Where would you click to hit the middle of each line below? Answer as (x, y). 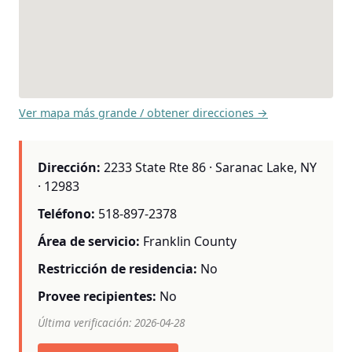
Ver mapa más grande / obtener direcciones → (143, 112)
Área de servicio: (89, 241)
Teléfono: (66, 213)
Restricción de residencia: (117, 269)
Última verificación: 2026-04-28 (111, 322)
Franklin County (190, 241)
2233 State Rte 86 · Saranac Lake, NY (209, 167)
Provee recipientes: (97, 297)
